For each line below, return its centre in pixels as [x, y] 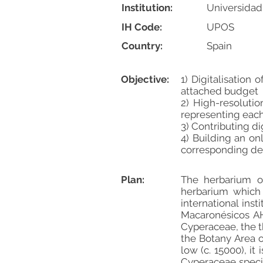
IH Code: [142, 27]
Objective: [145, 79]
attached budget [220, 91]
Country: [142, 46]
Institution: [147, 8]
